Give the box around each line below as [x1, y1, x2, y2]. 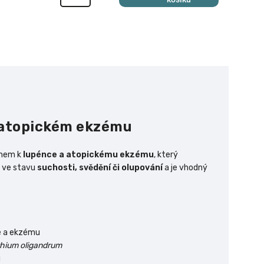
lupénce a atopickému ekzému [23, 150, 154, 160]
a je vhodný [163, 163, 207, 173]
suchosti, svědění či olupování [37, 163, 163, 173]
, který [154, 150, 178, 160]
